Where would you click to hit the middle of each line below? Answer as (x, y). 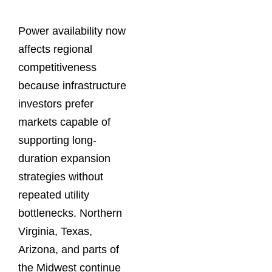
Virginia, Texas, (55, 232)
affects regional (55, 49)
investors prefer (56, 104)
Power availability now (72, 31)
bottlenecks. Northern (70, 213)
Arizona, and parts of (69, 250)
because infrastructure (72, 86)
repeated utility (54, 195)
